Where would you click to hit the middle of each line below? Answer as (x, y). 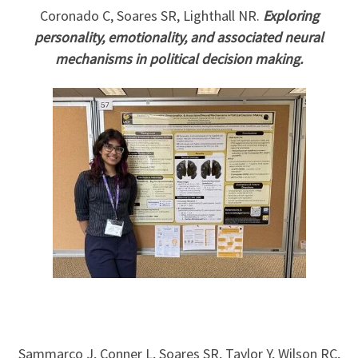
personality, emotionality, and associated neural (179, 38)
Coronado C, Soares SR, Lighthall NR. (151, 16)
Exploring (290, 16)
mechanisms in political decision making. (179, 59)
